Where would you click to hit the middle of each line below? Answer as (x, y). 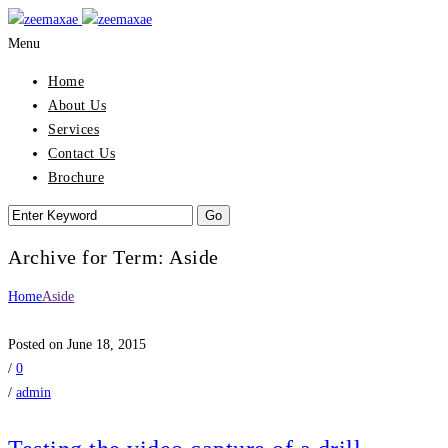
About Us (77, 105)
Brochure (76, 177)
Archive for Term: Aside (113, 256)
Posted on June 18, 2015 (77, 345)
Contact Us (81, 153)
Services (73, 129)
